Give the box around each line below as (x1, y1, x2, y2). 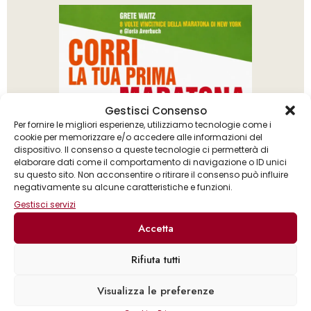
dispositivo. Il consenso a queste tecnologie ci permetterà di (14, 144, 269, 155)
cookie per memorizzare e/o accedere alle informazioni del (14, 131, 262, 143)
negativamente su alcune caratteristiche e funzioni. (14, 181, 233, 193)
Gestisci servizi (14, 199, 76, 210)
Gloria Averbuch (64, 281, 168, 298)
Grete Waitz (171, 281, 247, 298)
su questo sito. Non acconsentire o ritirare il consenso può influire (14, 169, 288, 180)
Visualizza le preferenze (96, 283, 215, 299)
